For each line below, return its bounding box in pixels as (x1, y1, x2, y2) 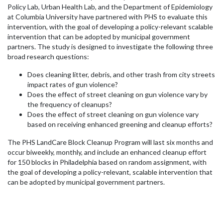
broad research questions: (7, 52, 89, 61)
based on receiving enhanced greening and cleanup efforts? (27, 119, 213, 128)
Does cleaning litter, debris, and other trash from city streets (27, 70, 215, 79)
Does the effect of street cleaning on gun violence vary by (27, 90, 208, 99)
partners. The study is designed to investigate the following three (7, 42, 213, 51)
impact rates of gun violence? (27, 80, 118, 89)
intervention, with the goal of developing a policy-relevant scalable (7, 22, 213, 31)
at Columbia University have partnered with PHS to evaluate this (7, 12, 208, 21)
